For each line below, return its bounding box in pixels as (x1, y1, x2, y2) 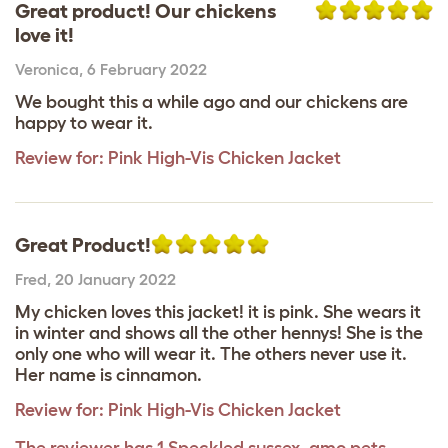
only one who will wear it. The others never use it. (15, 343, 407, 364)
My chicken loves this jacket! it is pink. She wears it (15, 301, 421, 322)
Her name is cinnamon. (15, 364, 202, 385)
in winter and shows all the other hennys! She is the (15, 322, 423, 343)
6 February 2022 (87, 59, 207, 78)
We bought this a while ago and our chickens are (15, 91, 408, 112)
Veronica (15, 59, 79, 78)
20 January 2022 (55, 269, 176, 288)
